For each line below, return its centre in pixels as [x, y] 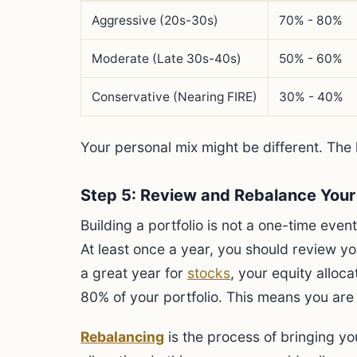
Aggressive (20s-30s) [155, 20]
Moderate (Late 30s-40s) [167, 59]
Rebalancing [122, 337]
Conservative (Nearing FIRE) [175, 97]
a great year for [134, 273]
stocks [209, 273]
